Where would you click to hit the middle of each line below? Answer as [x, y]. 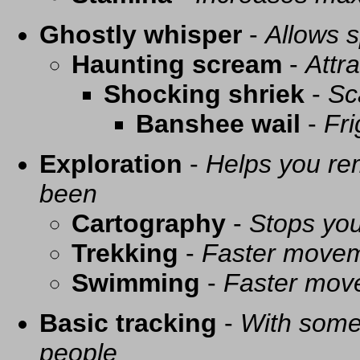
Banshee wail [218, 124]
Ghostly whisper [141, 35]
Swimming [136, 283]
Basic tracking [128, 323]
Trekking [125, 254]
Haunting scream [177, 65]
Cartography [149, 224]
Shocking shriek [204, 94]
